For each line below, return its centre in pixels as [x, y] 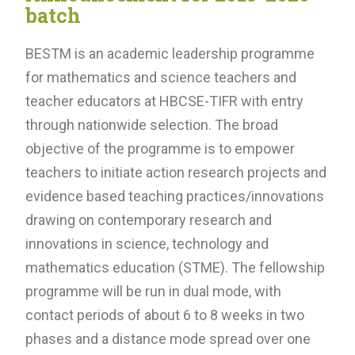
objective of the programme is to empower [160, 148]
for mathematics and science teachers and [161, 77]
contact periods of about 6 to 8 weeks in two [165, 315]
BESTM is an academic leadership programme [170, 53]
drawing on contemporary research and [149, 219]
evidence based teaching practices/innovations [175, 196]
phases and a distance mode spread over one [168, 338]
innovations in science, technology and [147, 243]
